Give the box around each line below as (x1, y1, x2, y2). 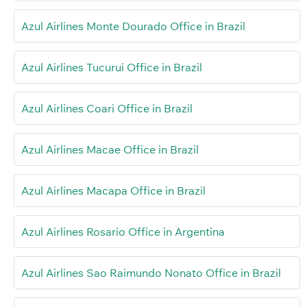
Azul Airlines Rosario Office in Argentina (21, 224, 225, 238)
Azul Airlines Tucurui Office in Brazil (21, 60, 202, 74)
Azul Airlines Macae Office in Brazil (21, 142, 199, 156)
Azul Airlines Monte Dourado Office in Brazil (21, 19, 245, 33)
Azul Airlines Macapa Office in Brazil (21, 183, 206, 197)
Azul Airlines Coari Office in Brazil (21, 101, 193, 115)
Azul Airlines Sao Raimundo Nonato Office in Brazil (21, 265, 281, 280)
